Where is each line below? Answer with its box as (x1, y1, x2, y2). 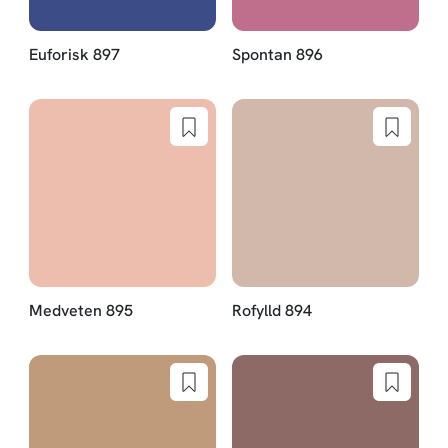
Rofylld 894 (232, 299, 312, 321)
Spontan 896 (232, 44, 323, 66)
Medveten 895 (28, 299, 133, 321)
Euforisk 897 (28, 44, 120, 66)
